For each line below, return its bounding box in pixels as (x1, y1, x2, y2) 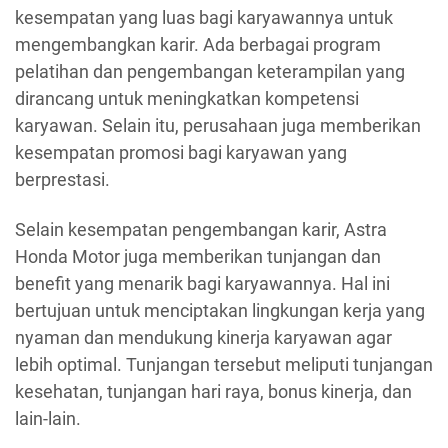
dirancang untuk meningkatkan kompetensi (15, 88, 359, 110)
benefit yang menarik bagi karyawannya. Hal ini (15, 272, 390, 294)
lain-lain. (15, 407, 81, 429)
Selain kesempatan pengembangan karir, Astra (15, 218, 387, 240)
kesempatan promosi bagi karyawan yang (15, 142, 347, 164)
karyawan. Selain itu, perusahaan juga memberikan (15, 115, 421, 137)
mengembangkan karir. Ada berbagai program (15, 34, 381, 56)
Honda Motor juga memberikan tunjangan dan (15, 245, 381, 267)
